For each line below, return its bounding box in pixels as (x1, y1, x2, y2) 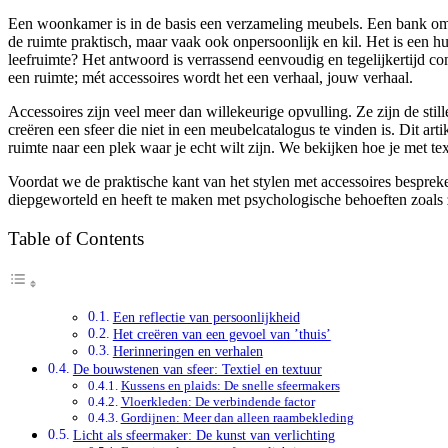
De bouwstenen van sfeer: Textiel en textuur (72, 361, 322, 378)
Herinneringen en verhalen (112, 344, 263, 360)
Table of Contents (8, 228, 144, 250)
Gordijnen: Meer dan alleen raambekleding (120, 410, 354, 426)
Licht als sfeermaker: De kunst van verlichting (72, 427, 335, 444)
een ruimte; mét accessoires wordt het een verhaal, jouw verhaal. (8, 69, 413, 87)
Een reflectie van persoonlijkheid (112, 310, 300, 326)
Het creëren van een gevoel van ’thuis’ (112, 327, 331, 343)
